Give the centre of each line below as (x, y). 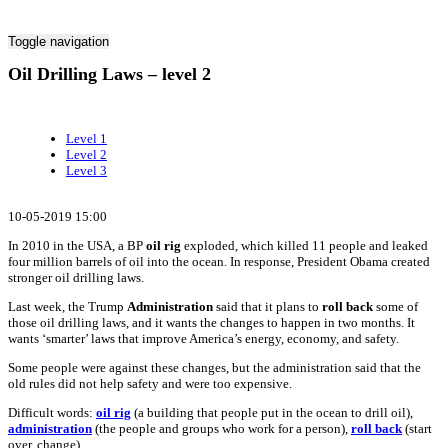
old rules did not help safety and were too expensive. (150, 383)
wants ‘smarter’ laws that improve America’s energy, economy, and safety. (203, 338)
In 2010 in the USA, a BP (77, 245)
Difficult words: (52, 412)
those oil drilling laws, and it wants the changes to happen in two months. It (211, 322)
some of (395, 306)
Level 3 (86, 170)
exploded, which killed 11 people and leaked (304, 245)
